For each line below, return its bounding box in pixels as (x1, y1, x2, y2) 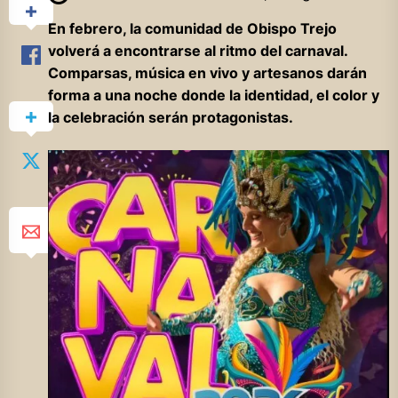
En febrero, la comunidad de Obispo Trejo (47, 20, 337, 38)
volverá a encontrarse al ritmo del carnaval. (47, 42, 347, 60)
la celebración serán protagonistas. (47, 108, 293, 127)
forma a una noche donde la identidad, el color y (47, 86, 379, 105)
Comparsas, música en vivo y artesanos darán (47, 64, 367, 83)
